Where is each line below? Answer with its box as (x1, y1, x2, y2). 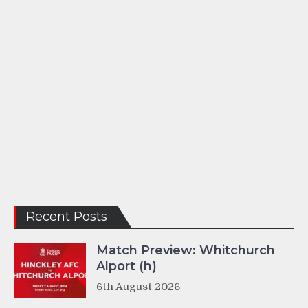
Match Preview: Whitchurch (96, 242, 275, 258)
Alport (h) (96, 258, 157, 274)
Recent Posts (26, 208, 107, 224)
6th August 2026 (96, 280, 180, 293)
